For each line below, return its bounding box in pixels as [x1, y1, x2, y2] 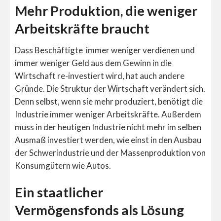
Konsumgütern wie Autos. [15, 160, 111, 171]
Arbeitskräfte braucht [15, 20, 149, 37]
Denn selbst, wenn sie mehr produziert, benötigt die [15, 96, 203, 107]
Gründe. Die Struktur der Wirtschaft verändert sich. [15, 83, 205, 94]
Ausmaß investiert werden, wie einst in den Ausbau [15, 135, 201, 146]
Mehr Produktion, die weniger [15, 2, 197, 19]
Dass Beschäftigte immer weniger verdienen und [15, 45, 195, 56]
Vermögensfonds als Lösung [15, 201, 184, 218]
